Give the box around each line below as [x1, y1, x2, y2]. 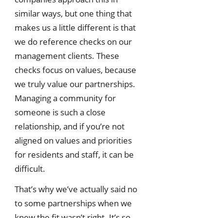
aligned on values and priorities [15, 134, 132, 146]
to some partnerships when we [15, 197, 132, 209]
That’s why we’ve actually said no [15, 183, 137, 195]
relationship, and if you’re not [15, 120, 125, 132]
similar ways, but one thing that [15, 7, 132, 19]
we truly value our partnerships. [15, 78, 135, 90]
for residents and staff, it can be [15, 148, 134, 160]
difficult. [15, 163, 45, 174]
